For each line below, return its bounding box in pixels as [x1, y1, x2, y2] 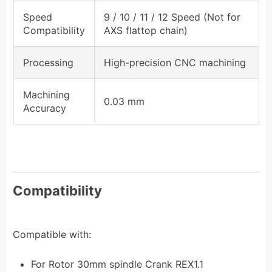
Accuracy [22, 101, 66, 114]
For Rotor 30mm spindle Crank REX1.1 [31, 257, 204, 270]
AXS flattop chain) [103, 24, 188, 36]
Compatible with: [13, 228, 92, 240]
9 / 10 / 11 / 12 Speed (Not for [103, 10, 240, 23]
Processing [22, 56, 73, 69]
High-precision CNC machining [103, 56, 246, 69]
